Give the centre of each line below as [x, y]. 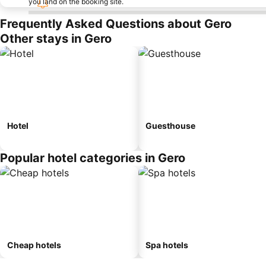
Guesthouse [170, 126]
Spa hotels [167, 245]
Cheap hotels [34, 245]
